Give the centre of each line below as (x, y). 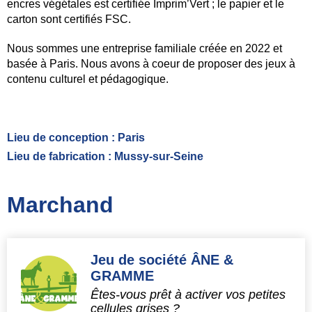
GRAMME (122, 276)
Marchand (60, 205)
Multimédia (251, 198)
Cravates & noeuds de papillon (183, 71)
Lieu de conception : (62, 138)
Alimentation (245, 229)
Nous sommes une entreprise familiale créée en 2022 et (145, 48)
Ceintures (248, 48)
